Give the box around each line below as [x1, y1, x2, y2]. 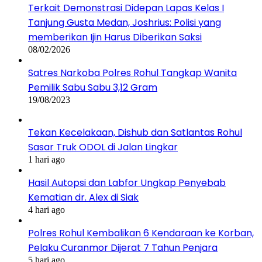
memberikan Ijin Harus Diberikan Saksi [28, 30, 202, 44]
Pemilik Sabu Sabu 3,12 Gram [28, 80, 157, 94]
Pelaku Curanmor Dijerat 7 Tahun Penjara [28, 240, 218, 254]
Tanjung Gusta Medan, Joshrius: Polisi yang [28, 15, 221, 29]
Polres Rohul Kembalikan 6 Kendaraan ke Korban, [28, 226, 254, 240]
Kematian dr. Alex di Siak [28, 190, 139, 204]
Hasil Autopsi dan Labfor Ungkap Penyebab [28, 175, 226, 189]
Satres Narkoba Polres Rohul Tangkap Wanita [28, 65, 237, 80]
